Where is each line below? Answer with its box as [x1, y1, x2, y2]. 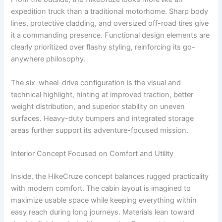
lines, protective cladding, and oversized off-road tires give [11, 19, 209, 28]
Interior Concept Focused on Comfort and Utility [11, 149, 174, 159]
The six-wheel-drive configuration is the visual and [11, 78, 181, 87]
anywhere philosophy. [11, 55, 86, 64]
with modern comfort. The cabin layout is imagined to [11, 184, 191, 193]
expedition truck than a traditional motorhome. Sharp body [11, 7, 209, 16]
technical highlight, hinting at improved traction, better [11, 90, 194, 99]
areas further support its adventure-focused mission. [11, 125, 189, 135]
